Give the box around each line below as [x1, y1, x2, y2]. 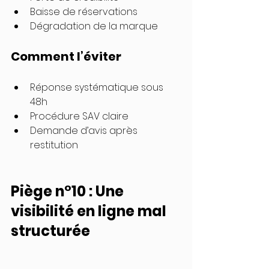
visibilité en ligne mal [11, 201, 169, 222]
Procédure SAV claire [30, 109, 128, 124]
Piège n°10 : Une [11, 181, 127, 202]
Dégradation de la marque [30, 19, 158, 34]
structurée [11, 221, 90, 241]
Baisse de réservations [30, 5, 138, 19]
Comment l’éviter [11, 48, 121, 65]
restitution [30, 138, 78, 153]
